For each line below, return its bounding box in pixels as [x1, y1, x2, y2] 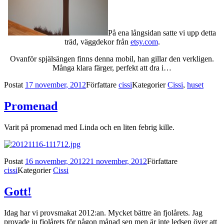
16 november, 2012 [25, 157, 86, 166]
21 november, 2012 [86, 157, 147, 166]
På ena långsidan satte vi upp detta [108, 28, 216, 37]
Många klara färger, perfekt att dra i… [52, 63, 171, 72]
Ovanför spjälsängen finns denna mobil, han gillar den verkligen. [10, 54, 214, 63]
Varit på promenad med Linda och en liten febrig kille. [4, 123, 174, 132]
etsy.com [130, 37, 158, 46]
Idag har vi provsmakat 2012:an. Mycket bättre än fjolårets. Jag [4, 208, 202, 217]
